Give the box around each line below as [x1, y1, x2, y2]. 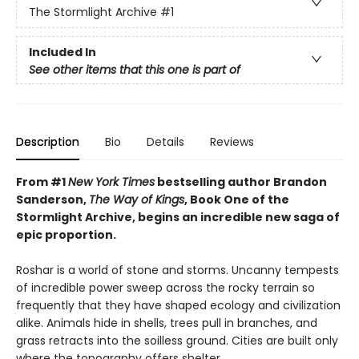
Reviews [210, 134, 254, 150]
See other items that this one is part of [29, 61, 240, 78]
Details [147, 134, 184, 150]
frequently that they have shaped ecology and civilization [16, 297, 341, 313]
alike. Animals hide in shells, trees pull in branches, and [16, 315, 317, 331]
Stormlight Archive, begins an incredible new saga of [16, 209, 340, 225]
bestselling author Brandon [155, 174, 327, 190]
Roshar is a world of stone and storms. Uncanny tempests [16, 262, 339, 278]
